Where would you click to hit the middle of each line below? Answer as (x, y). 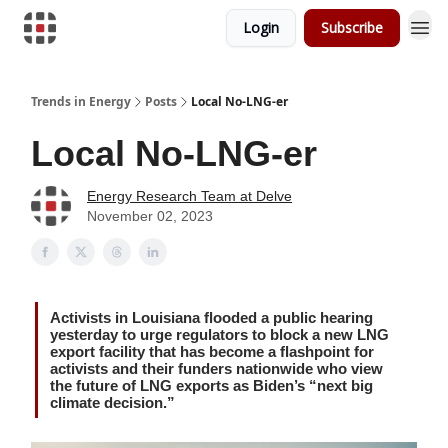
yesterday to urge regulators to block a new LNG (219, 334)
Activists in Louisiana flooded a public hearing (211, 317)
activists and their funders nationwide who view (216, 368)
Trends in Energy (81, 101)
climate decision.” (112, 402)
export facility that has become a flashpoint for (212, 351)
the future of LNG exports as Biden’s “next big (211, 385)
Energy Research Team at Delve (189, 196)
